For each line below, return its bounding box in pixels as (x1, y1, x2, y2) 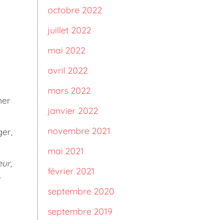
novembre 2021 (48, 125, 110, 137)
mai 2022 (48, 45, 85, 56)
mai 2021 (48, 145, 84, 157)
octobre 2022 (48, 4, 102, 16)
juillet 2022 (48, 25, 91, 36)
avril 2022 (48, 65, 88, 76)
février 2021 (48, 165, 95, 177)
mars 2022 (48, 85, 91, 96)
